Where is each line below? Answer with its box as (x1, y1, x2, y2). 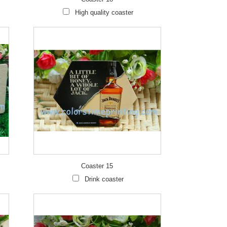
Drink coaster (84, 175, 124, 183)
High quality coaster (74, 9, 133, 16)
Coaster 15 (81, 162, 113, 170)
